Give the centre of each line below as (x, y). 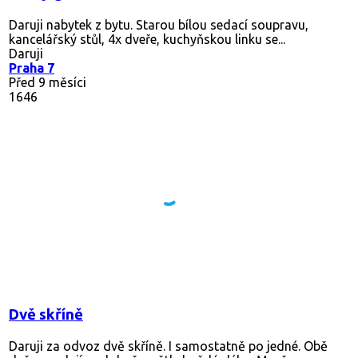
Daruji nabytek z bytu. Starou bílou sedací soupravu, (159, 24)
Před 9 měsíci (48, 82)
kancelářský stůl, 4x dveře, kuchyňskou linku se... (147, 39)
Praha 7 (32, 68)
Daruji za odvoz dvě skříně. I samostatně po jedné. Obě (168, 346)
